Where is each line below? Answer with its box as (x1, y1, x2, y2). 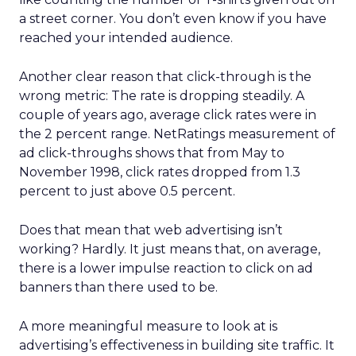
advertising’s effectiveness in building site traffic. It (19, 338, 335, 353)
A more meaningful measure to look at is (19, 319, 277, 334)
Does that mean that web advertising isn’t (19, 222, 283, 238)
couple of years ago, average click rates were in (19, 107, 316, 122)
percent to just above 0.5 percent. (19, 184, 235, 199)
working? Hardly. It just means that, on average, (19, 242, 320, 257)
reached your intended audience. (19, 30, 233, 45)
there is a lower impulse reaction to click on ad (19, 261, 313, 276)
